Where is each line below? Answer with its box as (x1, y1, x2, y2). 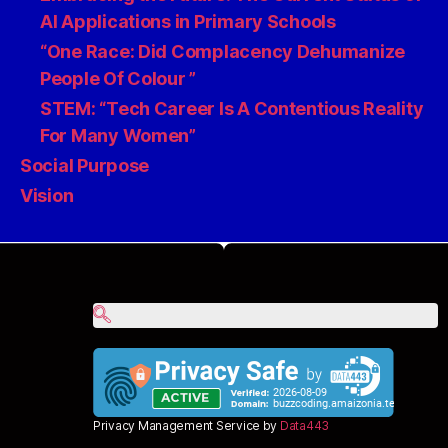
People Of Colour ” (40, 67, 197, 89)
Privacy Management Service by (93, 417, 280, 433)
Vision (20, 184, 74, 206)
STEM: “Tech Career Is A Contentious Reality (40, 97, 424, 119)
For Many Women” (40, 124, 196, 146)
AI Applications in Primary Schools (40, 10, 336, 32)
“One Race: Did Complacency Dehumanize (40, 40, 406, 62)
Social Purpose (20, 154, 150, 176)
